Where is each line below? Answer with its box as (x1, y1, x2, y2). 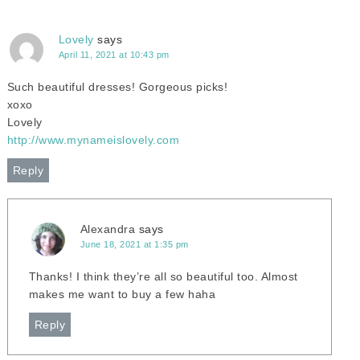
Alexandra (80, 223, 136, 235)
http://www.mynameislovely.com (6, 133, 180, 146)
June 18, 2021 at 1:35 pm (80, 239, 189, 249)
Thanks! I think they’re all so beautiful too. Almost (28, 270, 298, 283)
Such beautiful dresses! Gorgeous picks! (6, 80, 228, 93)
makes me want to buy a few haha (28, 288, 216, 301)
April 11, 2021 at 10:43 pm (58, 50, 170, 59)
